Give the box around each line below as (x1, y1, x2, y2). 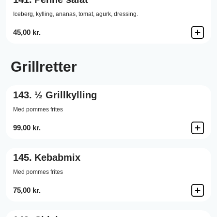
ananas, (56, 11, 77, 17)
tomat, (78, 11, 94, 17)
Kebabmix (34, 152, 80, 163)
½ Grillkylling (34, 90, 97, 100)
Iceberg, (13, 11, 34, 17)
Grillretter (11, 59, 77, 75)
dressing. (114, 11, 138, 17)
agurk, (96, 11, 112, 17)
